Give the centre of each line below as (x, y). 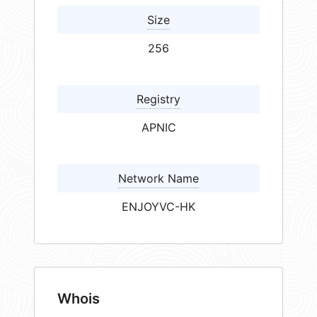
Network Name (158, 179)
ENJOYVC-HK (158, 207)
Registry (158, 99)
